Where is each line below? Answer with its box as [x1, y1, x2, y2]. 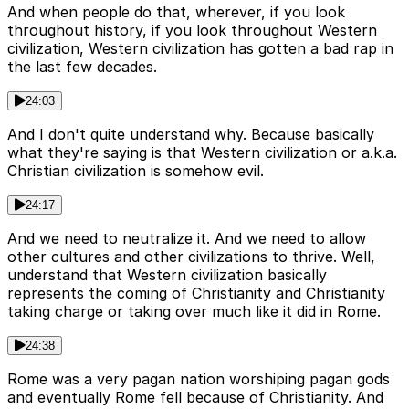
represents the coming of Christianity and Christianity [7, 284, 385, 303]
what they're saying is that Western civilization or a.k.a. [7, 143, 397, 163]
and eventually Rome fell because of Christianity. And [7, 388, 383, 407]
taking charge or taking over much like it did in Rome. [7, 302, 381, 321]
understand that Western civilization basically [7, 266, 327, 285]
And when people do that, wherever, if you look [7, 3, 345, 22]
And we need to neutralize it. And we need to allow [7, 229, 366, 248]
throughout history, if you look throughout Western [7, 21, 377, 40]
